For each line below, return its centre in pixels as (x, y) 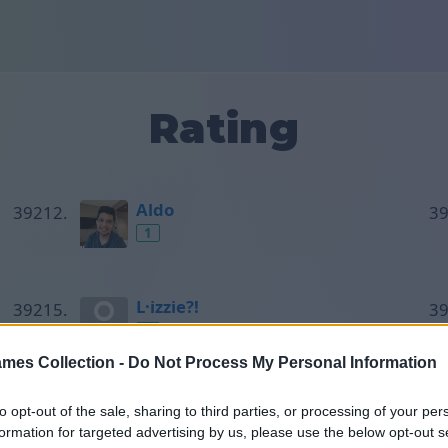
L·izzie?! (167, 307)
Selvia (160, 405)
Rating (224, 128)
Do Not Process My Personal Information (282, 362)
